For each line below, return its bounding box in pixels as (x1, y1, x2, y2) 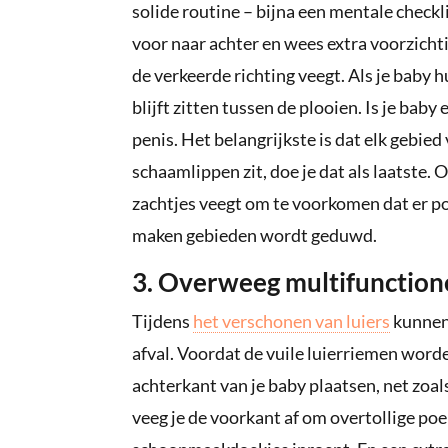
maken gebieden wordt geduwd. (132, 224, 377, 247)
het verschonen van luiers (193, 310, 390, 333)
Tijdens (132, 310, 193, 333)
